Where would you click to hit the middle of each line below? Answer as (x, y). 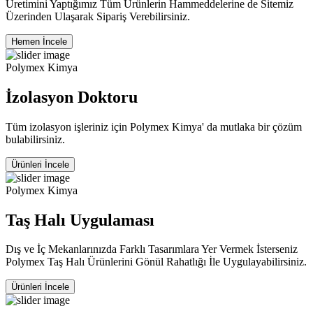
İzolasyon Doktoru (72, 97)
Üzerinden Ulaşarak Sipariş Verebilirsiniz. (98, 16)
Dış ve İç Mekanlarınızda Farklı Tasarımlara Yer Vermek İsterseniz (152, 249)
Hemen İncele (39, 41)
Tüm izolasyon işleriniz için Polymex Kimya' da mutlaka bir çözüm (154, 126)
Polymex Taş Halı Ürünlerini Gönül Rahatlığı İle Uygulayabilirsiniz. (156, 262)
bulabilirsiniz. (35, 139)
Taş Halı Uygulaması (80, 220)
